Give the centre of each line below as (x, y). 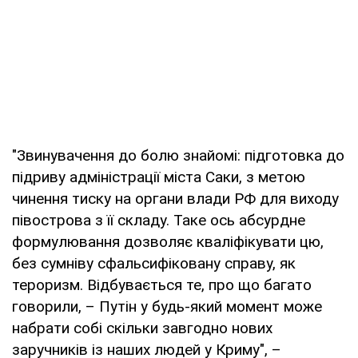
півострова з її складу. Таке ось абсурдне (159, 220)
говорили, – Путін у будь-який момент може (167, 306)
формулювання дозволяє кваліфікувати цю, (168, 241)
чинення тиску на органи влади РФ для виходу (175, 198)
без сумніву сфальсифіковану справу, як (154, 263)
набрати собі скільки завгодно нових (142, 328)
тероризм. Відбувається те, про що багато (162, 284)
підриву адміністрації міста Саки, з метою (159, 177)
